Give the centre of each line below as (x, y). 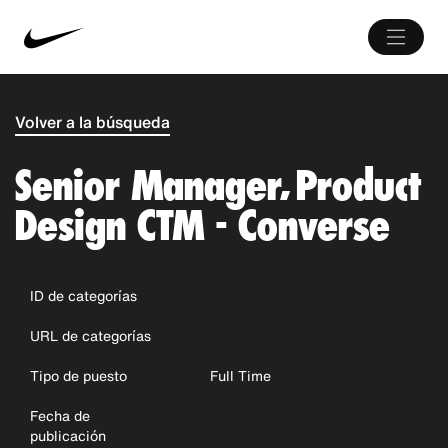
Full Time (240, 375)
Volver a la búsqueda (92, 122)
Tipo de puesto (78, 375)
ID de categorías (83, 295)
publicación (68, 435)
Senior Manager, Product (218, 185)
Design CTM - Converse (202, 225)
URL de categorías (90, 335)
